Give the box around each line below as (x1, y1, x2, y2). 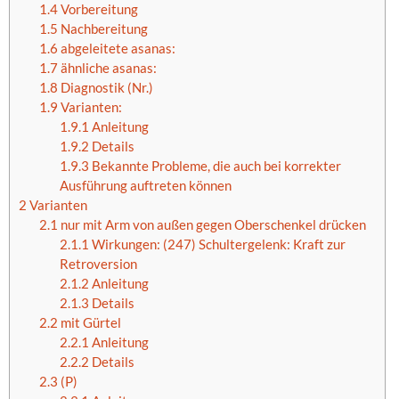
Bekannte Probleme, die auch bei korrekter (88, 158, 341, 175)
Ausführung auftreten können (59, 177, 232, 194)
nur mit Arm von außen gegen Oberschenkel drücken (57, 216, 366, 233)
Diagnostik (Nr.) (57, 79, 153, 96)
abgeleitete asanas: (57, 40, 175, 57)
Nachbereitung (57, 20, 148, 37)
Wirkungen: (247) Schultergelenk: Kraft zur (88, 236, 346, 253)
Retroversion (59, 256, 137, 273)
